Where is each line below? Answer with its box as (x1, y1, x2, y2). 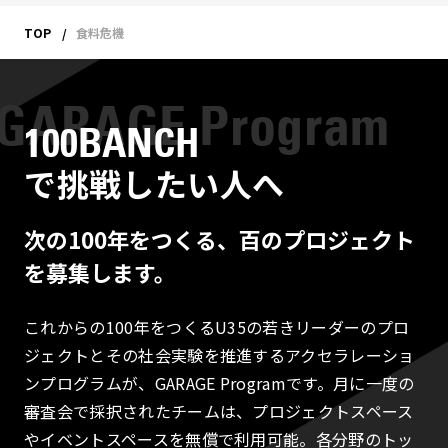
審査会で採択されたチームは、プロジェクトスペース (24, 399, 414, 423)
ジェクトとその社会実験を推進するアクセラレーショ (24, 343, 415, 367)
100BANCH (24, 118, 199, 167)
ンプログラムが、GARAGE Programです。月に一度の (24, 371, 415, 395)
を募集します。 (24, 256, 176, 288)
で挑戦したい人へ (24, 160, 286, 206)
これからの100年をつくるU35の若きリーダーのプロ (24, 315, 410, 339)
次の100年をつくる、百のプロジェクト (24, 223, 415, 255)
